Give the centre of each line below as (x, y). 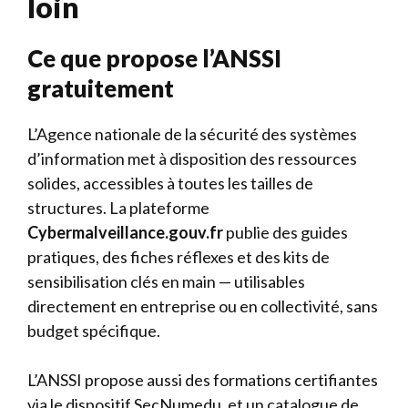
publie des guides (286, 232)
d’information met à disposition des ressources (192, 158)
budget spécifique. (94, 331)
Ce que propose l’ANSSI (154, 58)
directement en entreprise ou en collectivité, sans (203, 306)
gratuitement (101, 88)
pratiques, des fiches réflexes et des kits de (178, 257)
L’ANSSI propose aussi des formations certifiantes (203, 380)
